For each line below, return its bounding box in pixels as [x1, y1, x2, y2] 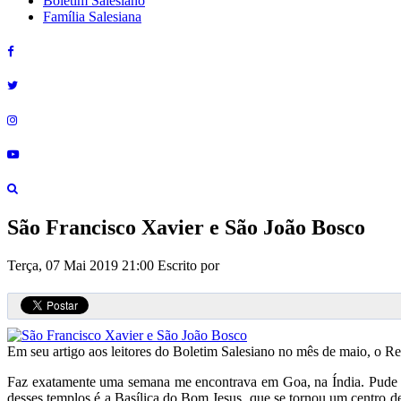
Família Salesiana [43, 9, 141, 24]
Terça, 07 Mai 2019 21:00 [7, 257, 158, 273]
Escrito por [158, 257, 223, 273]
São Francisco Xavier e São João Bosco [7, 216, 365, 240]
